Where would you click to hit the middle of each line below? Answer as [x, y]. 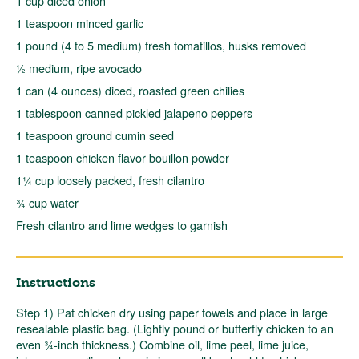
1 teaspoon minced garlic [80, 22]
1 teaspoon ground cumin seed [95, 135]
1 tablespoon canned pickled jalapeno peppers [134, 112]
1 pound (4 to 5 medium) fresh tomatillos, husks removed [161, 45]
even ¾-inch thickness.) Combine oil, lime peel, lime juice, [162, 344]
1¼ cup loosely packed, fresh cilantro [110, 179]
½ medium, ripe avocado [79, 67]
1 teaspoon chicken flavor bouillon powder [123, 157]
